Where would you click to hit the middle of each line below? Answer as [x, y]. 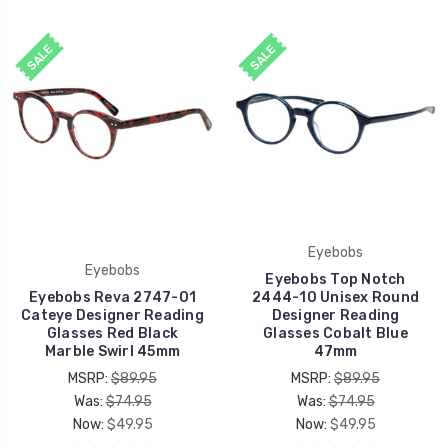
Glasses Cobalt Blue [335, 333]
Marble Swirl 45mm [112, 351]
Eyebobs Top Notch [335, 279]
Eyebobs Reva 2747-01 [112, 297]
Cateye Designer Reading [112, 315]
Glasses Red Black [112, 333]
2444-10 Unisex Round [335, 297]
